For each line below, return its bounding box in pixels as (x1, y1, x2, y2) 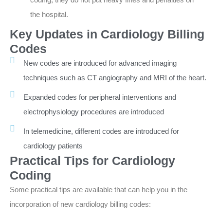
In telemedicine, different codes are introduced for (23, 127, 179, 135)
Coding (10, 168, 51, 182)
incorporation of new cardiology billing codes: (10, 200, 151, 208)
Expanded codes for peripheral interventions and (23, 92, 176, 101)
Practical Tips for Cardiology (10, 153, 175, 167)
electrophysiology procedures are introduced (23, 107, 164, 116)
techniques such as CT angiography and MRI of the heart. (23, 73, 206, 82)
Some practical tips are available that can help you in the (10, 185, 187, 194)
